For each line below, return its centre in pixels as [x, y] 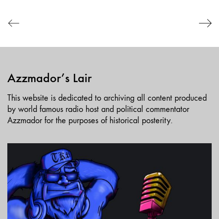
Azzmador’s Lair [50, 78]
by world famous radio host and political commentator [98, 109]
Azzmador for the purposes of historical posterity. [90, 120]
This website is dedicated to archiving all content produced [107, 98]
